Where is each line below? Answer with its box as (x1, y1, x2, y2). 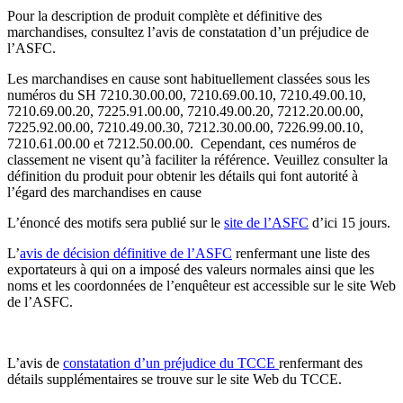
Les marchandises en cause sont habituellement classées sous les (7, 71, 370, 87)
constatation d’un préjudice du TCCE (63, 355, 279, 372)
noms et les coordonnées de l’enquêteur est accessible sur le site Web (7, 278, 396, 294)
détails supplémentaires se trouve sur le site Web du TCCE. (7, 372, 342, 388)
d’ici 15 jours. (309, 215, 390, 231)
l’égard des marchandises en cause (7, 184, 201, 201)
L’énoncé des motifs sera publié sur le (7, 215, 224, 231)
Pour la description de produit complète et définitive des (7, 8, 322, 24)
